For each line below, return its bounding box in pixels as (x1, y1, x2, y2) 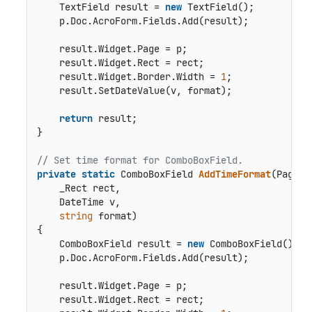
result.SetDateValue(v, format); (36, 84, 232, 97)
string (58, 209, 93, 222)
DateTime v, (36, 195, 120, 208)
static (81, 167, 115, 180)
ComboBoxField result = (36, 237, 187, 250)
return (58, 111, 93, 125)
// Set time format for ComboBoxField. (36, 153, 243, 166)
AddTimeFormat (198, 167, 271, 180)
